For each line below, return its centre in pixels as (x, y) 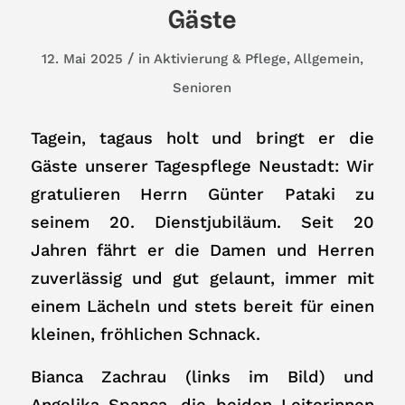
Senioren (202, 88)
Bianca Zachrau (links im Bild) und (202, 376)
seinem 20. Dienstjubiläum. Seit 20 (202, 222)
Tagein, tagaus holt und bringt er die (202, 138)
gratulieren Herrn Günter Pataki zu (202, 194)
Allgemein (326, 59)
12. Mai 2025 (82, 59)
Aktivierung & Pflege (220, 59)
